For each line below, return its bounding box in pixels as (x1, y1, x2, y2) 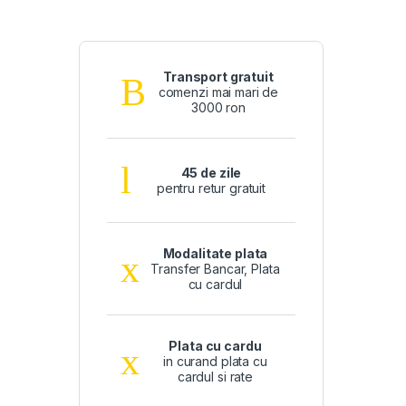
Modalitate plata (162, 246, 268, 262)
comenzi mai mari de (158, 84, 279, 101)
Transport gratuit (163, 69, 274, 85)
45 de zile (180, 165, 242, 181)
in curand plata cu (163, 353, 267, 370)
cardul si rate (177, 369, 253, 385)
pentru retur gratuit (156, 180, 266, 197)
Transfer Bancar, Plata (150, 261, 280, 277)
